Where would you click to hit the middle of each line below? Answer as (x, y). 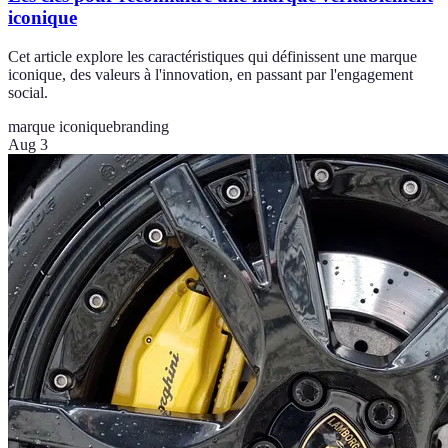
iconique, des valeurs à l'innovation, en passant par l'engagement (210, 74)
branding (141, 126)
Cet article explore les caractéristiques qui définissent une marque (212, 56)
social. (28, 92)
